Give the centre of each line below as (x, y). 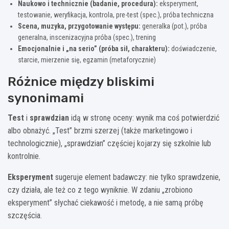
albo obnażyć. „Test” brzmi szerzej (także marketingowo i (100, 130)
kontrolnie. (24, 156)
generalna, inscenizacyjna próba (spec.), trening (87, 37)
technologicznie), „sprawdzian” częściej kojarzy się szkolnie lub (109, 143)
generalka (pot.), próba (174, 26)
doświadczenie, (193, 48)
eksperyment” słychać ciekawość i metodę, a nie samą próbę (106, 202)
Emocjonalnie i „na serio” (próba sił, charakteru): (94, 48)
